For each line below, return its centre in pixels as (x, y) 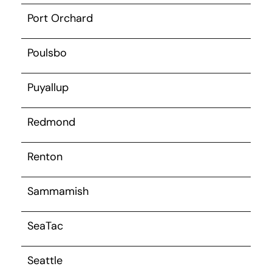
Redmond (51, 122)
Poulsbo (47, 53)
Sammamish (58, 191)
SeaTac (45, 226)
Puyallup (48, 87)
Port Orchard (60, 18)
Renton (45, 156)
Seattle (45, 260)
